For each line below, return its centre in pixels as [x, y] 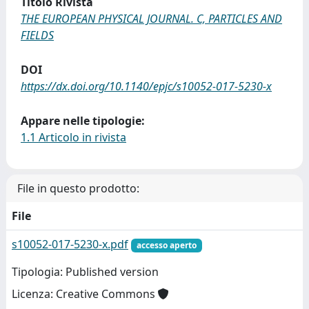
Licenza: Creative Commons [85, 294]
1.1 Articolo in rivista [73, 137]
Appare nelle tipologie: [83, 121]
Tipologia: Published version [85, 272]
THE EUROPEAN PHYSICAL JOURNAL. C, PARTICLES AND [151, 19]
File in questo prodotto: [78, 188]
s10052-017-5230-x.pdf [70, 244]
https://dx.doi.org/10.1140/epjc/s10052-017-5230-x [146, 86]
